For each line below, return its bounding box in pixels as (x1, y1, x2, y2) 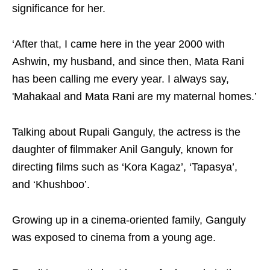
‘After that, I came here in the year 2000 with (12, 38, 225, 50)
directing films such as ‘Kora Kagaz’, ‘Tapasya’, (12, 161, 237, 173)
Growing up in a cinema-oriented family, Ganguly (12, 214, 246, 226)
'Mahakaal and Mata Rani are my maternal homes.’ (12, 90, 257, 102)
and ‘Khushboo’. (12, 178, 90, 190)
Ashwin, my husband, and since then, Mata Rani (12, 55, 244, 67)
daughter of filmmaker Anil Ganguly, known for (12, 143, 233, 155)
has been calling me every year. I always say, (12, 73, 229, 85)
